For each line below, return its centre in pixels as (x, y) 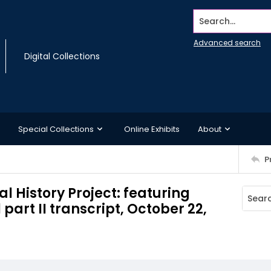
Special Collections (56, 129)
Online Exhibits (152, 129)
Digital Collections (62, 56)
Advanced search (227, 43)
